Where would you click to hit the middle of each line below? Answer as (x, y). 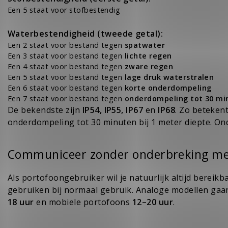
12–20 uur (153, 202)
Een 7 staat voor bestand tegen (66, 99)
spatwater (145, 45)
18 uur (21, 202)
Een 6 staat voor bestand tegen (66, 88)
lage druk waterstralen (169, 77)
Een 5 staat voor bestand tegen (66, 77)
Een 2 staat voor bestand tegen (66, 45)
